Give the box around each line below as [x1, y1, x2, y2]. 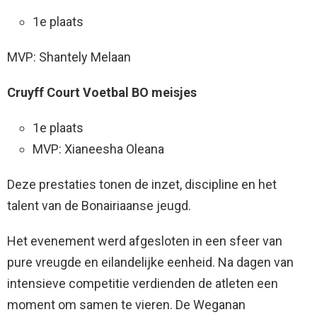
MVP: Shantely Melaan [7, 50, 131, 65]
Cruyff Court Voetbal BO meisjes [7, 85, 197, 100]
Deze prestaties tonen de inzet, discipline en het [7, 177, 277, 192]
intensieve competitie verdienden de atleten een [7, 276, 278, 292]
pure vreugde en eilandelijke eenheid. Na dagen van [7, 255, 294, 270]
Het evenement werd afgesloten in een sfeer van [7, 234, 282, 249]
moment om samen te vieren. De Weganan [7, 297, 246, 313]
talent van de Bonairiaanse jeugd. [7, 198, 191, 214]
